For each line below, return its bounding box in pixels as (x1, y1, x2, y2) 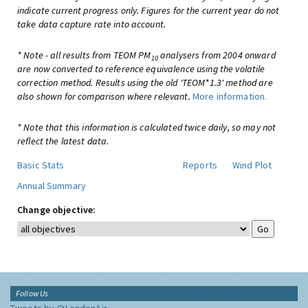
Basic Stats (17, 159, 65, 171)
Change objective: (17, 203, 96, 216)
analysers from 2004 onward (157, 49, 276, 61)
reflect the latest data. (17, 135, 109, 147)
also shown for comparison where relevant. (17, 90, 190, 102)
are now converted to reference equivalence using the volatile (17, 63, 265, 75)
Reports (183, 159, 217, 171)
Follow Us (16, 288, 49, 298)
